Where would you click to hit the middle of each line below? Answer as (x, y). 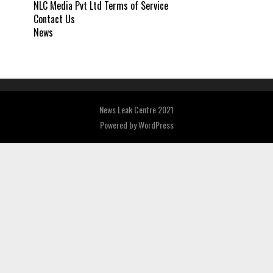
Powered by (119, 125)
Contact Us (54, 19)
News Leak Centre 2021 (136, 110)
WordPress (156, 125)
